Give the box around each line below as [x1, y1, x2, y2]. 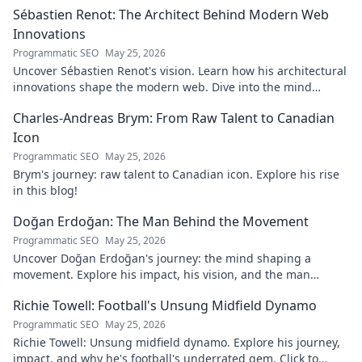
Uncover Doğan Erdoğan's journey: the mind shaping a [13, 250, 311, 266]
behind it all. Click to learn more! [13, 282, 190, 298]
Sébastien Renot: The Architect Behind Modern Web [13, 5, 329, 23]
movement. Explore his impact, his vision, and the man [13, 266, 310, 282]
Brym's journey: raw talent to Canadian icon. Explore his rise [13, 166, 339, 182]
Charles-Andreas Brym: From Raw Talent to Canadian [13, 108, 335, 127]
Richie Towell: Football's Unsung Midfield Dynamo [13, 296, 317, 314]
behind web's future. [13, 95, 126, 111]
